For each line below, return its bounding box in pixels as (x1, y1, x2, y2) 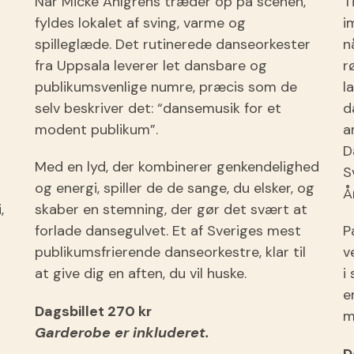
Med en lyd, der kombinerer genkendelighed (35, 157, 319, 177)
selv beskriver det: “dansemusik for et (35, 99, 281, 119)
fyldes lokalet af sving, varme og (35, 13, 246, 33)
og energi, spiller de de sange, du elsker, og (35, 179, 314, 198)
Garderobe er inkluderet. (35, 322, 209, 342)
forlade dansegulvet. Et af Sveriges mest (35, 221, 301, 241)
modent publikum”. (35, 120, 158, 140)
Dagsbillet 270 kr (35, 301, 152, 321)
